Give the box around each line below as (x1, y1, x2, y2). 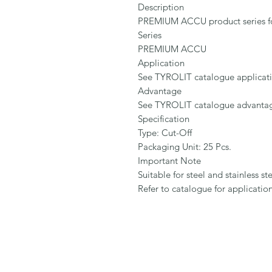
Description (138, 1, 184, 13)
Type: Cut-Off (138, 127, 192, 139)
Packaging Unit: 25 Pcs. (138, 141, 231, 153)
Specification (138, 113, 189, 125)
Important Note (138, 155, 201, 167)
